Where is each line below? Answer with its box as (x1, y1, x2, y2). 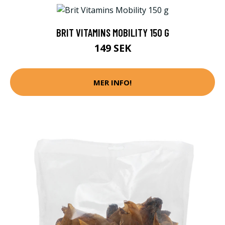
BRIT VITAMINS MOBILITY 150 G (56, 26, 169, 39)
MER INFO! (93, 77, 132, 87)
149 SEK (94, 41, 131, 55)
